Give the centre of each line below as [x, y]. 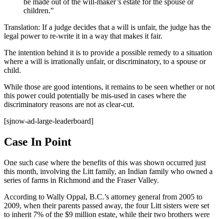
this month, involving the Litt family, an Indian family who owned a [108, 171]
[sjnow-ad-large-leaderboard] [49, 121]
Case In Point [38, 142]
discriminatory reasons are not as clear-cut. [69, 104]
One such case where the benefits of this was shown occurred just [105, 162]
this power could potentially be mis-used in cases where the [95, 95]
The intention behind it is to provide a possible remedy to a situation [108, 52]
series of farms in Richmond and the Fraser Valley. [81, 180]
